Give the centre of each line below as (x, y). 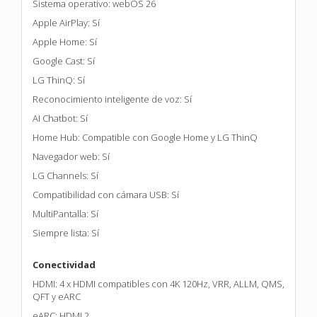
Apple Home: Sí (65, 41)
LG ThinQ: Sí (59, 80)
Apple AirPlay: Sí (66, 22)
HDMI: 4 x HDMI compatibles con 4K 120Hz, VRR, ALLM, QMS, (158, 283)
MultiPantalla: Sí (65, 213)
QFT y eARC (57, 296)
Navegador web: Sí (71, 156)
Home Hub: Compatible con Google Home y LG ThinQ (145, 137)
